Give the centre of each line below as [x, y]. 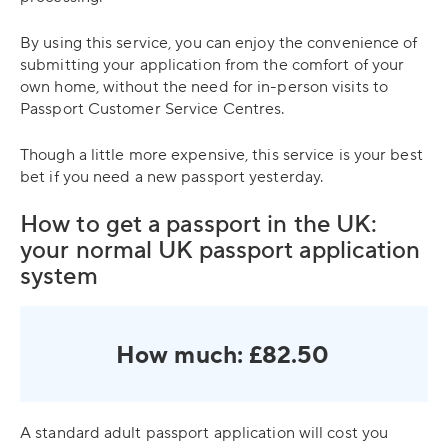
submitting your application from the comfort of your [212, 65]
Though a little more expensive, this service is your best [221, 155]
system [59, 276]
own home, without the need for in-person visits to [204, 87]
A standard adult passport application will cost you [204, 433]
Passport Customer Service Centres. [152, 109]
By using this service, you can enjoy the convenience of [219, 43]
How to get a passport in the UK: [199, 224]
